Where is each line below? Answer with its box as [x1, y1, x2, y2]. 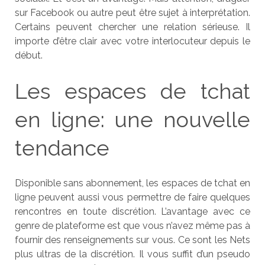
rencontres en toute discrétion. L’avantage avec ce [14, 206, 251, 217]
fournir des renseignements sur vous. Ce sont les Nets [14, 234, 251, 245]
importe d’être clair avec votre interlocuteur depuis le [14, 35, 251, 47]
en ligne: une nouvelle [14, 107, 251, 132]
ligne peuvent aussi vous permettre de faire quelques [14, 192, 251, 203]
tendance [14, 135, 109, 160]
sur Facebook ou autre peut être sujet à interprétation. [14, 7, 251, 18]
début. [14, 50, 45, 61]
